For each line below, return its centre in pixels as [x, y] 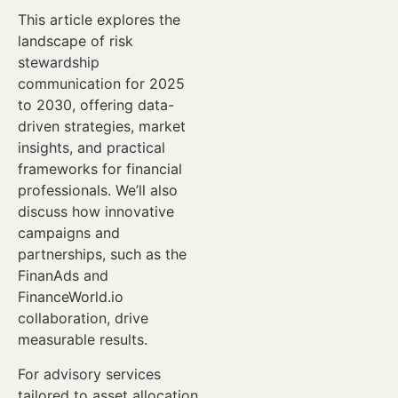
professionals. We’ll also [98, 191]
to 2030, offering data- [96, 105]
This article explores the [99, 20]
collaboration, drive [83, 318]
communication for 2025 [101, 84]
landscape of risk [76, 41]
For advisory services [89, 374]
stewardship [59, 63]
